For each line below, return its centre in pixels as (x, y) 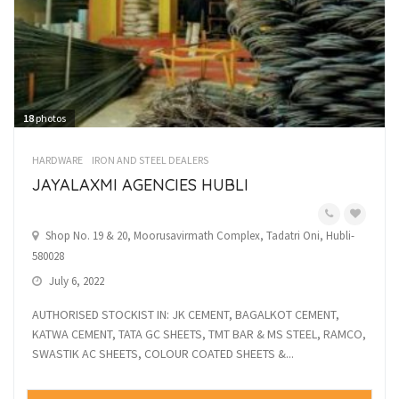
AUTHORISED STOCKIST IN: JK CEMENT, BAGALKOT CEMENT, (186, 315)
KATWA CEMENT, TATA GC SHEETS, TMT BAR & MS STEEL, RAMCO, (199, 334)
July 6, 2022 (75, 281)
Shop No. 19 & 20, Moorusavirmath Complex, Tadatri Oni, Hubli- (200, 236)
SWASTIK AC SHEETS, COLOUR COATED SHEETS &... (163, 354)
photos (50, 118)
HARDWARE (57, 160)
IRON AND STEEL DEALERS (150, 160)
